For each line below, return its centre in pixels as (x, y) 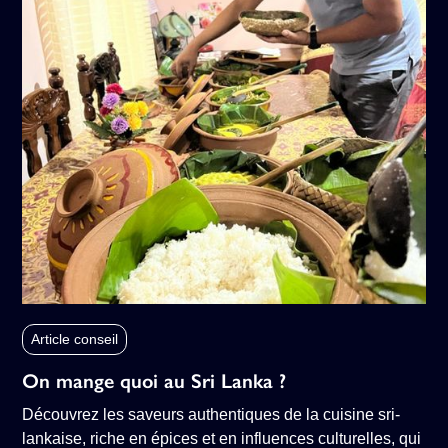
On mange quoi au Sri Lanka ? (154, 381)
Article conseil (75, 339)
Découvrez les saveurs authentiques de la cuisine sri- (211, 415)
